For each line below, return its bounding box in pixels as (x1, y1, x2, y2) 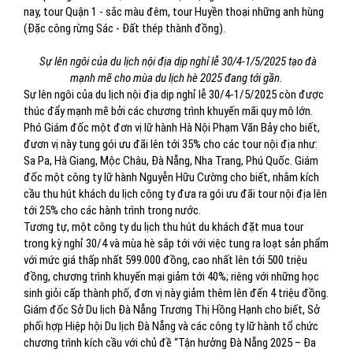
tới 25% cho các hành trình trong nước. (24, 203, 201, 217)
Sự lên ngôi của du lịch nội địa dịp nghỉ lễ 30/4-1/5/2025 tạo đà (36, 54, 317, 69)
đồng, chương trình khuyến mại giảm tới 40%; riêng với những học (24, 269, 319, 284)
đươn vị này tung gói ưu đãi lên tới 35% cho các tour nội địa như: (24, 137, 318, 151)
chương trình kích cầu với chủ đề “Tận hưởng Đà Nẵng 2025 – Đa (24, 336, 316, 350)
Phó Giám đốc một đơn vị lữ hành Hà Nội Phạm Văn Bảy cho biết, (24, 121, 320, 135)
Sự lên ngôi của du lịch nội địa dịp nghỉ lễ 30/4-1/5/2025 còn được (24, 87, 324, 102)
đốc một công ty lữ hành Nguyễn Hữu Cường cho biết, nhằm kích (24, 170, 319, 184)
